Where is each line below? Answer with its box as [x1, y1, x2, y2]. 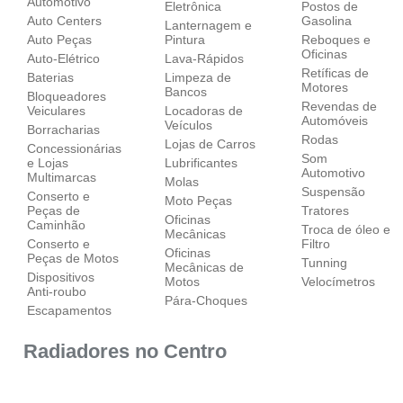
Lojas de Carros [164, 136, 255, 151]
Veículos [164, 117, 212, 132]
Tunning [301, 255, 348, 270]
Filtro [301, 236, 331, 251]
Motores [301, 79, 349, 94]
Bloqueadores [27, 88, 107, 103]
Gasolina [301, 13, 353, 28]
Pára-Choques [164, 292, 247, 308]
